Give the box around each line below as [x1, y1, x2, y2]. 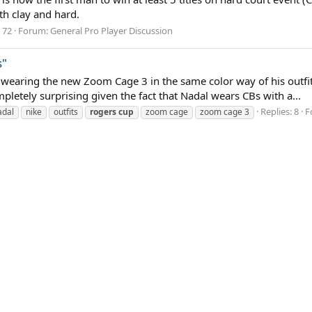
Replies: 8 [260, 105, 299, 118]
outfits [54, 106, 78, 118]
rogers [90, 106, 116, 118]
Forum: [18, 24, 50, 37]
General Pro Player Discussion [50, 24, 173, 37]
